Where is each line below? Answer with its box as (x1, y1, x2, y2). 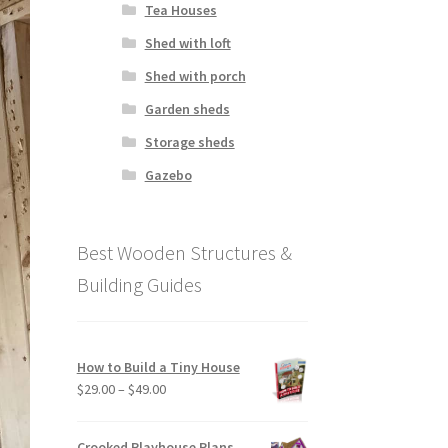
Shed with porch (144, 67, 246, 86)
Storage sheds (144, 133, 235, 152)
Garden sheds (144, 100, 230, 119)
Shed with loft (144, 34, 231, 53)
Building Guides (76, 272, 202, 297)
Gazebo (144, 166, 192, 185)
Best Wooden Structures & (76, 240, 292, 265)
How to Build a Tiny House (76, 357, 240, 376)
